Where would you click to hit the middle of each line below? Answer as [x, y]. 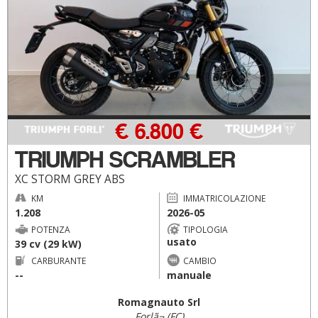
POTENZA [51, 229]
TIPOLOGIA [205, 229]
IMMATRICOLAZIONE [224, 198]
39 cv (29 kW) [48, 243]
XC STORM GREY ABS [70, 179]
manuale [189, 275]
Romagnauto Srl [159, 302]
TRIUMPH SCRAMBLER [125, 159]
